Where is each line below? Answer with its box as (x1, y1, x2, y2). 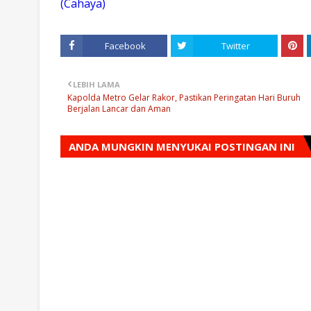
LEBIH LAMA (73, 78, 120, 90)
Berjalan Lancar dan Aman (67, 102, 171, 115)
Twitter (221, 39, 250, 52)
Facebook (104, 39, 146, 52)
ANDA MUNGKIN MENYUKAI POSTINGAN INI (69, 139, 295, 153)
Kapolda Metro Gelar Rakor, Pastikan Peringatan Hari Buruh (67, 91, 301, 103)
